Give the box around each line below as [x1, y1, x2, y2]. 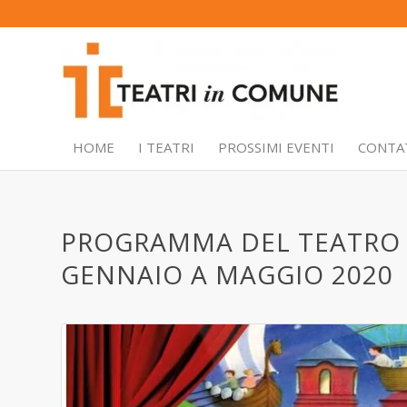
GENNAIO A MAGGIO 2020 [61, 257, 393, 292]
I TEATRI [138, 138, 194, 156]
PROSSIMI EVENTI [218, 138, 334, 156]
